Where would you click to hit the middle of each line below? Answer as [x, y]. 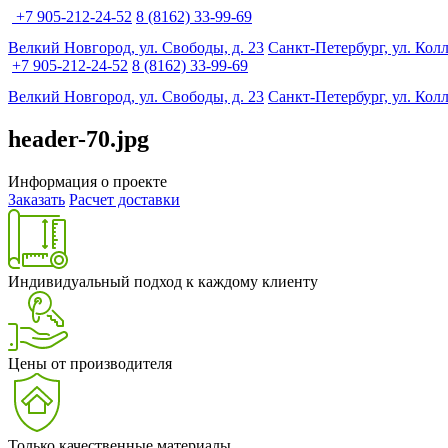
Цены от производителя [90, 363]
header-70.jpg [78, 138]
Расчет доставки [124, 199]
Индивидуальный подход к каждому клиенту [163, 281]
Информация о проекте [87, 181]
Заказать [36, 199]
